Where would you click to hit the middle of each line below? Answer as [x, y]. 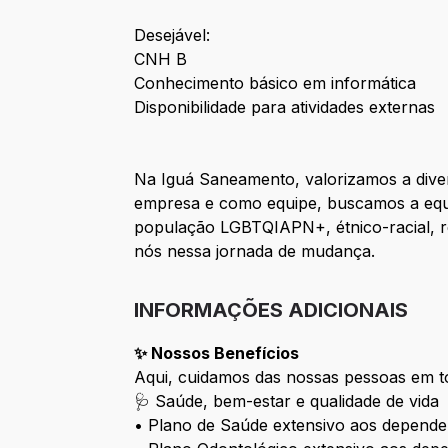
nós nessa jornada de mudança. [255, 251]
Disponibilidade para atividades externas [285, 107]
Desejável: [172, 35]
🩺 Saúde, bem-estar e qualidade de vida [287, 401]
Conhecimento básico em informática [275, 83]
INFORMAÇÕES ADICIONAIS [271, 310]
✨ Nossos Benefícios [217, 353]
